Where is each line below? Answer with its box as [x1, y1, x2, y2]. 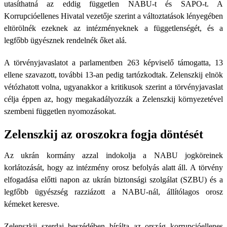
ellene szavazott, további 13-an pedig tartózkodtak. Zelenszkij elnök [4, 70, 223, 79]
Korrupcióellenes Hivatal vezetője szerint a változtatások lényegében [4, 12, 223, 20]
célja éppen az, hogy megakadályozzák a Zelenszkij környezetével [4, 95, 223, 103]
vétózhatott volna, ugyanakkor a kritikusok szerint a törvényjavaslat [4, 83, 223, 91]
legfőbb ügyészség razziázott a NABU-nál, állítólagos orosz [4, 187, 223, 196]
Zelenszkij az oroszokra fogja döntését [4, 128, 203, 141]
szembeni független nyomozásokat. [4, 107, 116, 116]
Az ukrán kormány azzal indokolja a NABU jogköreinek [4, 151, 223, 160]
